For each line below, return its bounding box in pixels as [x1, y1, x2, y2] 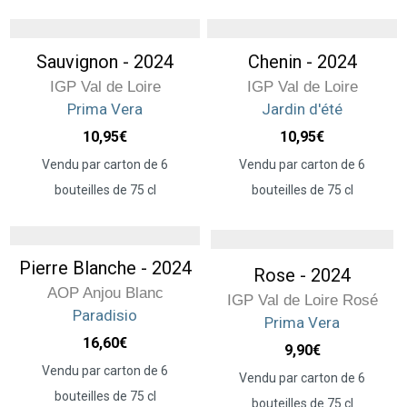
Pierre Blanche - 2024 [18, 257, 192, 280]
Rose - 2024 [253, 263, 351, 286]
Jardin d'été [262, 99, 342, 118]
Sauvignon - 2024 [36, 50, 174, 73]
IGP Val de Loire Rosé [226, 291, 378, 309]
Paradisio [73, 306, 137, 325]
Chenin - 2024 [247, 50, 357, 73]
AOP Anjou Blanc [46, 284, 164, 303]
